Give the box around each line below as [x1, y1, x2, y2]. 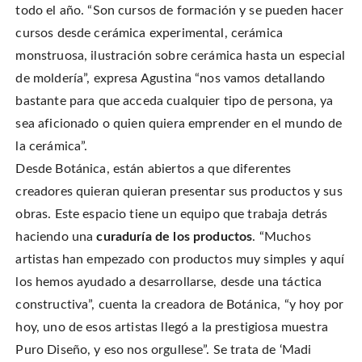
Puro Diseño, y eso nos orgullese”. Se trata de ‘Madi [15, 343, 312, 356]
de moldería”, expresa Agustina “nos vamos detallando [15, 71, 326, 85]
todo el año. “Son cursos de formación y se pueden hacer [15, 3, 343, 17]
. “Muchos [252, 229, 311, 243]
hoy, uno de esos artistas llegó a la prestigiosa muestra [15, 320, 328, 334]
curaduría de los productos [96, 229, 253, 243]
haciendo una [15, 229, 97, 243]
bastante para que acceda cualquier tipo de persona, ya [15, 94, 334, 107]
